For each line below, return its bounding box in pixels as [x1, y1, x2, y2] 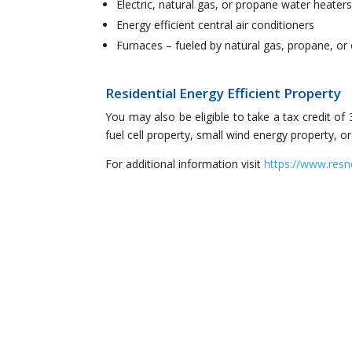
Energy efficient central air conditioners [116, 17, 315, 33]
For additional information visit [105, 156, 265, 172]
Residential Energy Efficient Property [105, 84, 342, 103]
